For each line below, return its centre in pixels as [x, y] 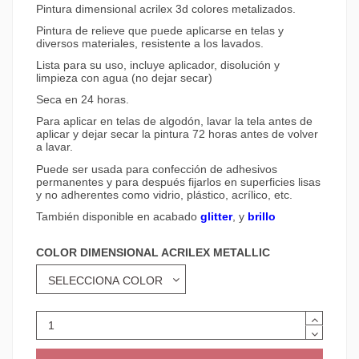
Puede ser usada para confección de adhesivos [157, 169]
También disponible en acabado [118, 216]
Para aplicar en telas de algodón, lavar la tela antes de [174, 121]
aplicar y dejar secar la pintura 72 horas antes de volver [177, 134]
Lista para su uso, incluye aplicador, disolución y [158, 65]
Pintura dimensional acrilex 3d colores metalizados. [166, 8]
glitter [216, 216]
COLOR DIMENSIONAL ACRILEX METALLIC [153, 253]
